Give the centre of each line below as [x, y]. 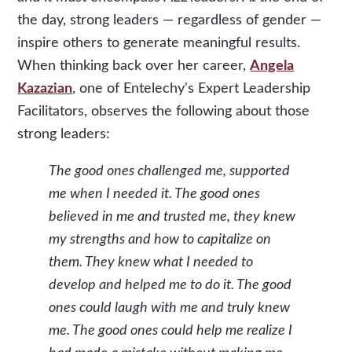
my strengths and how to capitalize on [160, 239]
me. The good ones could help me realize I [171, 330]
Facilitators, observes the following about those [164, 111]
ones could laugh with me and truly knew [170, 308]
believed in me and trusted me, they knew [172, 216]
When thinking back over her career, [132, 66]
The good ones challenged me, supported [170, 171]
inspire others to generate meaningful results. [159, 43]
